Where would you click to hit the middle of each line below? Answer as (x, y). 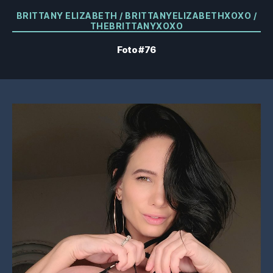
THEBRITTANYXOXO (136, 26)
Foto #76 (136, 49)
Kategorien (163, 13)
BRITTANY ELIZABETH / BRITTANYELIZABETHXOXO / (136, 16)
